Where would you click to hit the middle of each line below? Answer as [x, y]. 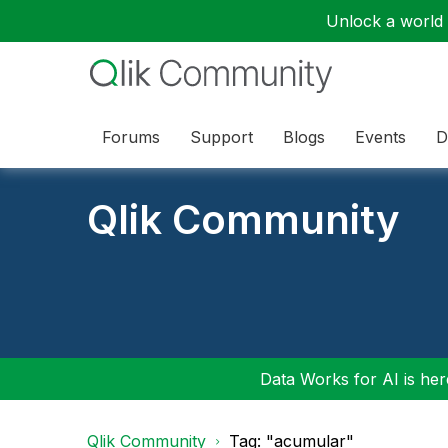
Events [380, 136]
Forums [131, 136]
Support [221, 136]
